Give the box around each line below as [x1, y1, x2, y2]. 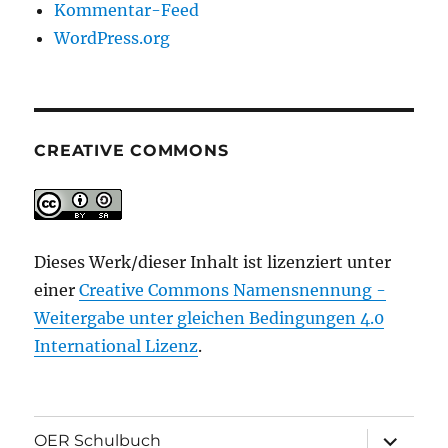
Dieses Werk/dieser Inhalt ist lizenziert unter [34, 251, 392, 272]
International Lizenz [34, 335, 199, 356]
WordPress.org [54, 27, 171, 48]
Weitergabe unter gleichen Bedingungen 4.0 [34, 307, 385, 328]
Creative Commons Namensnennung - [79, 279, 387, 300]
